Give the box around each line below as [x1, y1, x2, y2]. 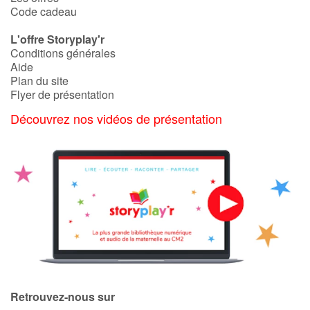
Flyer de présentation [10, 86, 114, 103]
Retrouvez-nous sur [10, 289, 115, 305]
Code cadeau [10, 3, 77, 20]
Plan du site [10, 73, 69, 89]
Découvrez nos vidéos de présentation [10, 109, 222, 128]
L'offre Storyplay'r [10, 31, 104, 48]
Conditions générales [10, 45, 116, 62]
